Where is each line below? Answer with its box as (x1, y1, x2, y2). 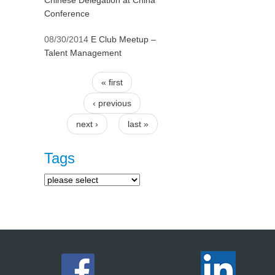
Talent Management (44, 48, 122, 58)
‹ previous (93, 98, 132, 108)
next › (76, 119, 98, 129)
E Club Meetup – (91, 34, 156, 44)
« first (101, 77, 123, 87)
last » (127, 119, 149, 129)
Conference (44, 9, 90, 18)
